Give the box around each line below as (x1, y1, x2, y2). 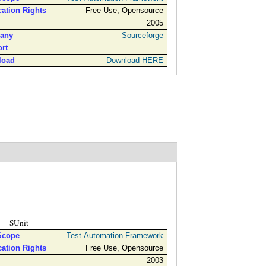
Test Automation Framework (66, 230, 163, 240)
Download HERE (106, 55, 163, 65)
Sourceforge (121, 30, 163, 40)
